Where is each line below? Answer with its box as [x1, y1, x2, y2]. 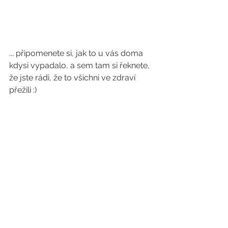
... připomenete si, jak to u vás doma [9, 48, 145, 58]
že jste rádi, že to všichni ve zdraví [9, 72, 137, 82]
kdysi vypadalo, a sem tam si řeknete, [9, 60, 152, 70]
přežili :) [9, 84, 37, 95]
